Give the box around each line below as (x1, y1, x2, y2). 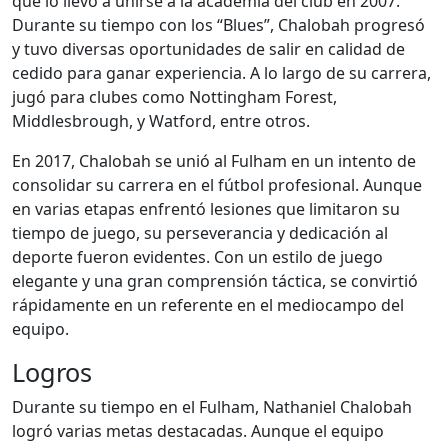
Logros (12, 355, 92, 389)
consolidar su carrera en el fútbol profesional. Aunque (12, 174, 422, 196)
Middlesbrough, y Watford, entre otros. (12, 110, 310, 132)
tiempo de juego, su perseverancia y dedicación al (12, 222, 388, 244)
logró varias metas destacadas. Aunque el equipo (12, 420, 384, 442)
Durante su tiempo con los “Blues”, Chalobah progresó (12, 14, 425, 36)
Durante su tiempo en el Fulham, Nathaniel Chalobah (12, 396, 412, 418)
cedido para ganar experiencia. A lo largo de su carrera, (12, 62, 431, 84)
